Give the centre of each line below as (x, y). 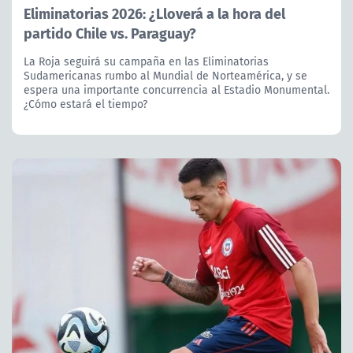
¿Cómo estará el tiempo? (85, 104)
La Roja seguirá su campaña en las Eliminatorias (146, 61)
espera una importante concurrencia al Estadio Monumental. (176, 89)
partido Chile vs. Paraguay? (110, 32)
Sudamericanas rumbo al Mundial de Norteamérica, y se (165, 75)
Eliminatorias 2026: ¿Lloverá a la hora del (154, 13)
